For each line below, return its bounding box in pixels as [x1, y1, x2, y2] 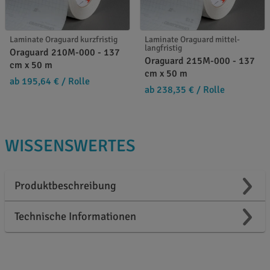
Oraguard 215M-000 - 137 [145, 55, 255, 67]
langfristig [145, 43, 182, 54]
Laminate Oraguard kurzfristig [10, 34, 118, 45]
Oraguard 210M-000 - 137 [10, 46, 120, 59]
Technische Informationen [14, 210, 136, 224]
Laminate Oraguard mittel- [145, 34, 240, 45]
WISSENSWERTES [5, 136, 136, 157]
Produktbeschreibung [14, 179, 116, 193]
